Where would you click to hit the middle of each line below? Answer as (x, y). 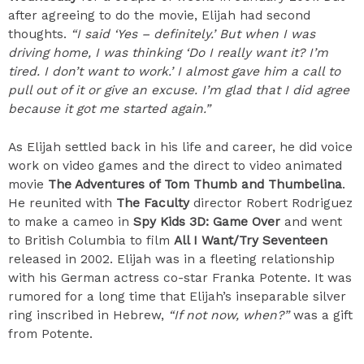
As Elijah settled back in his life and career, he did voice (180, 147)
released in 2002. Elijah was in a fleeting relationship (171, 260)
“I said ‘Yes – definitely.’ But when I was (193, 34)
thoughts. (39, 34)
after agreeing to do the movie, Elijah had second (159, 15)
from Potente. (50, 334)
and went (311, 222)
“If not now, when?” (229, 316)
